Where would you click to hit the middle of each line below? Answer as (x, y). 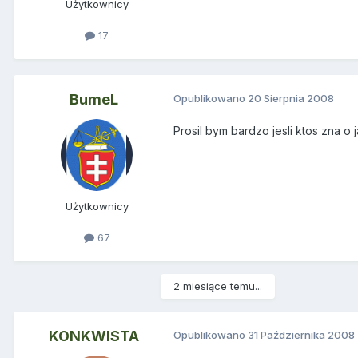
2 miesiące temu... (218, 286)
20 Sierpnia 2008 (291, 99)
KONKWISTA (93, 336)
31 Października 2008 (301, 335)
